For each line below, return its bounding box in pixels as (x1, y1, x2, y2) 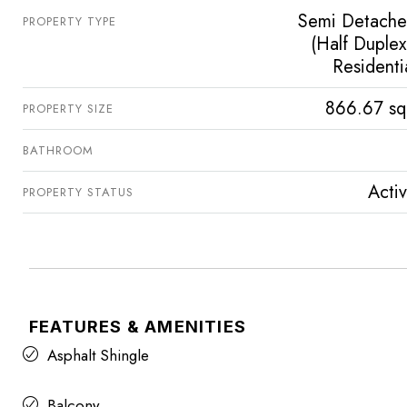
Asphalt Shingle (47, 343, 149, 366)
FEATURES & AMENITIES (29, 316, 246, 336)
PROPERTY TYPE (23, 12, 116, 30)
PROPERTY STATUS (23, 183, 134, 201)
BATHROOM (23, 141, 94, 159)
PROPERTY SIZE (23, 99, 114, 117)
